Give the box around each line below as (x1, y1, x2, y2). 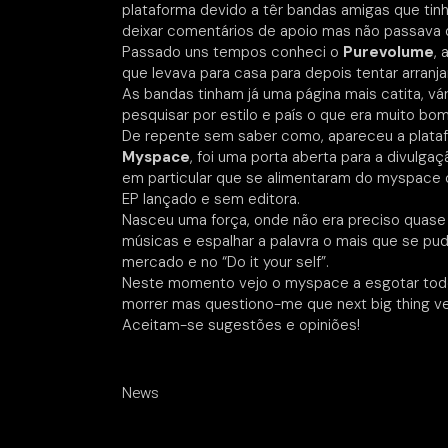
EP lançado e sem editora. (122, 189, 300, 209)
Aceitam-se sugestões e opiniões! (122, 315, 360, 335)
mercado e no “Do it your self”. (122, 252, 329, 272)
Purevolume (343, 42, 434, 62)
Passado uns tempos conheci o (122, 42, 343, 62)
